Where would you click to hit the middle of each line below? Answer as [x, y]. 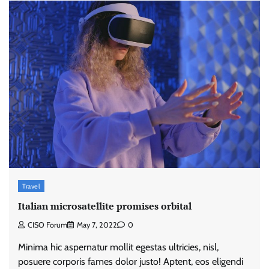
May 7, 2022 [97, 225]
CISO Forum [47, 225]
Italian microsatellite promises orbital [105, 206]
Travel [31, 186]
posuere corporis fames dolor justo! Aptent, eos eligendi [131, 262]
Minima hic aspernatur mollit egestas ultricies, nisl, [118, 247]
